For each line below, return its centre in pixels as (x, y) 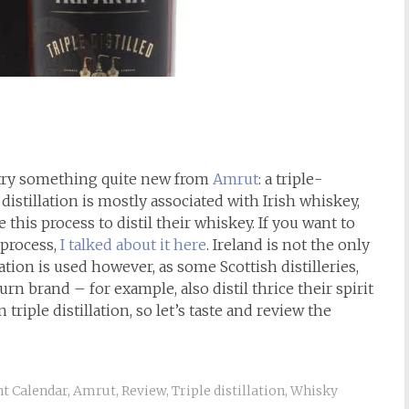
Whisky (314, 391)
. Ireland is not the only (288, 245)
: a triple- (291, 179)
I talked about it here (134, 245)
